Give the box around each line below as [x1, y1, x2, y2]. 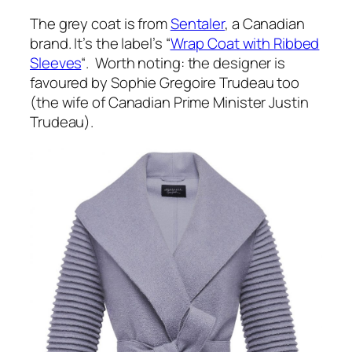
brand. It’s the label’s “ [30, 33, 170, 54]
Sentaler [170, 13, 225, 35]
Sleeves [30, 53, 82, 74]
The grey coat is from [30, 13, 170, 35]
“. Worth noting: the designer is [81, 53, 286, 74]
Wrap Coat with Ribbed [170, 33, 320, 54]
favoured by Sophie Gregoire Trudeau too [30, 72, 300, 93]
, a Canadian [225, 13, 305, 35]
